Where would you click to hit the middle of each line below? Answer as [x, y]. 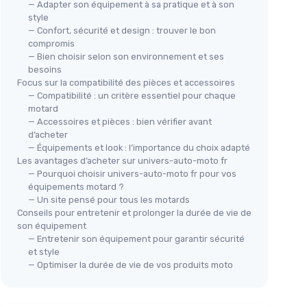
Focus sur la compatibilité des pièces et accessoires [126, 82]
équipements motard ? [76, 186]
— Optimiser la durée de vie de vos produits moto [131, 265]
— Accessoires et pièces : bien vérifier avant [120, 121]
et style [44, 251]
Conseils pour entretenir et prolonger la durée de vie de [134, 212]
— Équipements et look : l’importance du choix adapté [139, 147]
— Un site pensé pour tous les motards [109, 199]
